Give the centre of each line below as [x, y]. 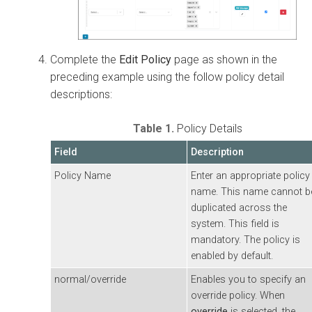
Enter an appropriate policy [250, 176]
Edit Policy [145, 60]
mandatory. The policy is [245, 240]
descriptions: [81, 95]
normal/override [90, 280]
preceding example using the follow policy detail [167, 77]
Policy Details [209, 129]
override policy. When [238, 296]
